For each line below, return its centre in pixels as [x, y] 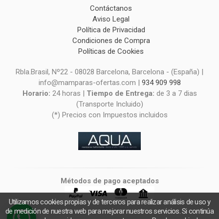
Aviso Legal [111, 19]
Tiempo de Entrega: [121, 94]
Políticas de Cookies [111, 52]
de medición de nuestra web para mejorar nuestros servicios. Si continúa [109, 211]
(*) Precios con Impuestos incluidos [109, 115]
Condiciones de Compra [111, 41]
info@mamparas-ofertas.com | [90, 83]
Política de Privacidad [111, 30]
